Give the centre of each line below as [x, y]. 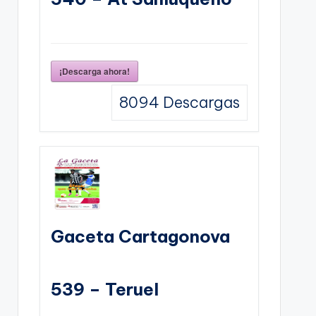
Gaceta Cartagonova [140, 236]
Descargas [199, 102]
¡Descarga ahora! [94, 71]
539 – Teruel [104, 289]
